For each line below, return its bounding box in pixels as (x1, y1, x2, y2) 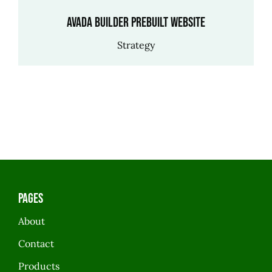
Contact (18, 237, 54, 250)
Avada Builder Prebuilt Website (67, 14, 205, 31)
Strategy (117, 38, 155, 51)
